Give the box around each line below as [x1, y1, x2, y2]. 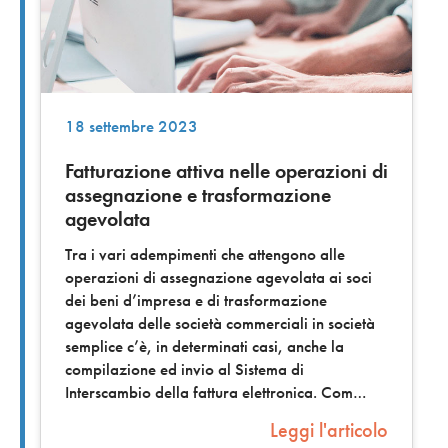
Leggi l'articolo [270, 417, 388, 444]
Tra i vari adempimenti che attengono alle [65, 244, 345, 266]
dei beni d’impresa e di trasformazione [65, 290, 327, 312]
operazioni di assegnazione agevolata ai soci [65, 267, 372, 289]
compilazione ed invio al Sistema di [65, 359, 304, 381]
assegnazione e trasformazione [65, 181, 331, 208]
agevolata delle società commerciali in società [65, 313, 375, 335]
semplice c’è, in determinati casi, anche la [65, 336, 344, 358]
